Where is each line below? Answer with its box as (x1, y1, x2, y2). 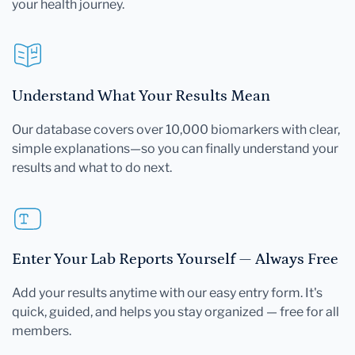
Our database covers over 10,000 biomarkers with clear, (12, 121, 340, 137)
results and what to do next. (12, 159, 172, 175)
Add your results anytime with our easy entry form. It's (12, 284, 323, 300)
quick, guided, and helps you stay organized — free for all (12, 303, 339, 319)
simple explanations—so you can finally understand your (12, 140, 338, 156)
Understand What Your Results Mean (12, 86, 270, 105)
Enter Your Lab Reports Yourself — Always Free (12, 250, 338, 268)
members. (12, 323, 71, 338)
